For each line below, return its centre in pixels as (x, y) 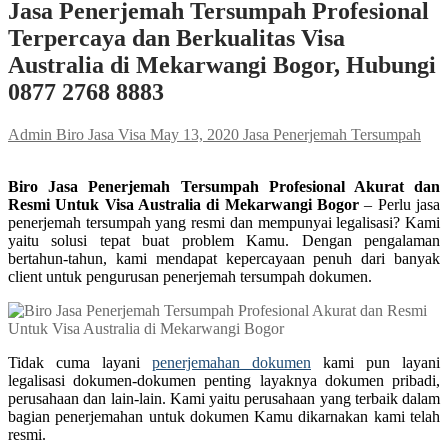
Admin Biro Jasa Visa (77, 134)
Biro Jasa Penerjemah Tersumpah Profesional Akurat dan (224, 186)
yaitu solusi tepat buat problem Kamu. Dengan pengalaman (224, 240)
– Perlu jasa (399, 204)
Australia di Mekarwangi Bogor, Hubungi (222, 64)
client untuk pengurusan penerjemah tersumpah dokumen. (190, 276)
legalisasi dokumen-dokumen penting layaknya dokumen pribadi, (224, 380)
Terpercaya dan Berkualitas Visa (176, 37)
